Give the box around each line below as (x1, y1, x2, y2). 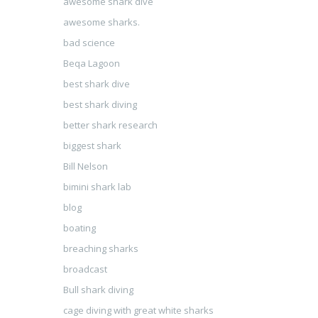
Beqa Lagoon (62, 57, 120, 70)
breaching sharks (62, 242, 138, 255)
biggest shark (62, 139, 121, 152)
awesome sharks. (62, 16, 140, 28)
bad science (62, 36, 115, 49)
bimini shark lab (62, 180, 131, 193)
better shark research (62, 119, 158, 131)
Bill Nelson (62, 160, 108, 172)
